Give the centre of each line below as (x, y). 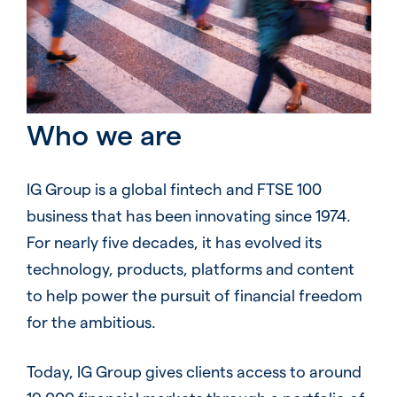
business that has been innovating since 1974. (188, 214)
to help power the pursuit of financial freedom (194, 294)
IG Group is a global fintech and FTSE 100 (174, 188)
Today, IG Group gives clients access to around (194, 370)
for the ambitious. (91, 321)
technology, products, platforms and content (190, 268)
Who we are (104, 133)
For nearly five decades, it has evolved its (174, 241)
